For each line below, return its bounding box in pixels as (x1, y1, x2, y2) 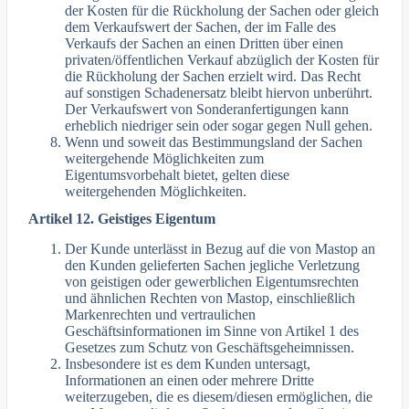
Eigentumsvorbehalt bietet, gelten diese (65, 166, 290, 183)
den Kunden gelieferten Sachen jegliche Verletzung (65, 257, 361, 274)
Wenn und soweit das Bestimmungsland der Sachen (65, 133, 363, 150)
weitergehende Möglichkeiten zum (65, 150, 265, 166)
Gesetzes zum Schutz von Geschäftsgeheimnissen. (65, 340, 355, 356)
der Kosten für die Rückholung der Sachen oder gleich (65, 2, 380, 18)
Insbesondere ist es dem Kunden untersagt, (65, 356, 311, 372)
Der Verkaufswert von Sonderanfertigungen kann (65, 100, 350, 117)
